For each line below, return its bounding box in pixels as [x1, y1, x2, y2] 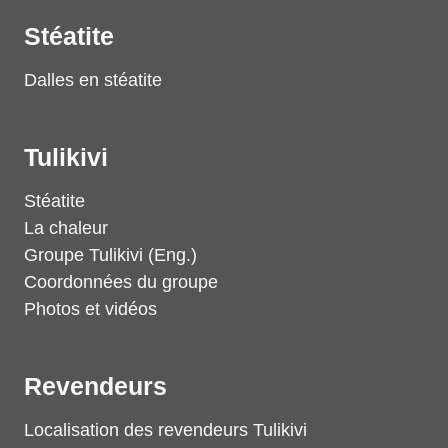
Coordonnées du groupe [24, 272, 218, 292]
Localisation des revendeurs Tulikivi [24, 420, 307, 440]
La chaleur [24, 218, 108, 238]
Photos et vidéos [24, 299, 157, 319]
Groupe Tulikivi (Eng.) [24, 245, 197, 265]
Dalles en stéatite [24, 70, 162, 90]
